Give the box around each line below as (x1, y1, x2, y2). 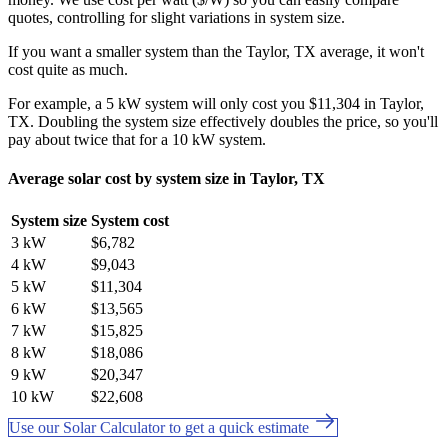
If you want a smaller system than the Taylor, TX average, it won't (8, 42, 424, 60)
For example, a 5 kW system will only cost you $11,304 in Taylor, (8, 94, 424, 112)
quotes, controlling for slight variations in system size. (8, 8, 345, 26)
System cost (91, 212, 169, 230)
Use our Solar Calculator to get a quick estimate (9, 419, 313, 437)
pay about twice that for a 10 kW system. (8, 130, 266, 148)
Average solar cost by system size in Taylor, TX (8, 169, 325, 187)
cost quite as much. (8, 60, 128, 78)
